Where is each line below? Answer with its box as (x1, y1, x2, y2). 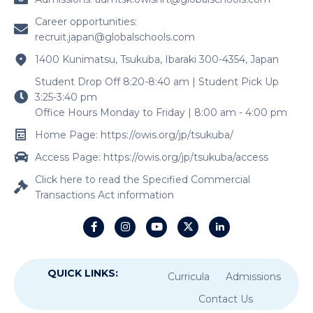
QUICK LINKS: (47, 267, 118, 280)
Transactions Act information (35, 188, 174, 201)
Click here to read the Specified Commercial (35, 173, 250, 186)
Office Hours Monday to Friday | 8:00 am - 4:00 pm (35, 105, 287, 119)
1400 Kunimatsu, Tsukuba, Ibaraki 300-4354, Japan (35, 52, 279, 66)
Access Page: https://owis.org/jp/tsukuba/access (35, 150, 268, 163)
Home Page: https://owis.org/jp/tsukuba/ (35, 128, 233, 141)
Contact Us (198, 293, 254, 306)
